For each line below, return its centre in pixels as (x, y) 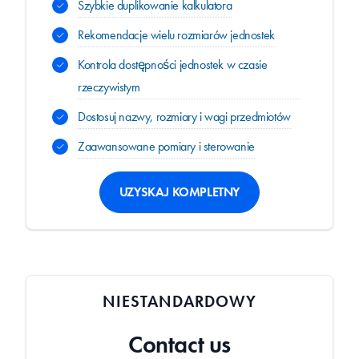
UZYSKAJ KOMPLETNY (179, 192)
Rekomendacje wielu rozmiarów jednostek (176, 35)
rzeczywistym (109, 87)
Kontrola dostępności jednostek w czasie (173, 65)
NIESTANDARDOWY (179, 301)
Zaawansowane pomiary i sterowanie (166, 146)
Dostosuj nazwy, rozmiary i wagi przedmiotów (184, 117)
